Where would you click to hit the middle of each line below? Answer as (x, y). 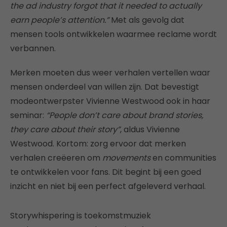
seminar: (28, 115)
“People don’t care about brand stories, (125, 115)
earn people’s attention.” (60, 20)
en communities (183, 158)
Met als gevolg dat (147, 20)
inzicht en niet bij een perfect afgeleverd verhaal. (108, 186)
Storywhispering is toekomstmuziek (81, 215)
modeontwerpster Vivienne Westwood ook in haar (110, 101)
